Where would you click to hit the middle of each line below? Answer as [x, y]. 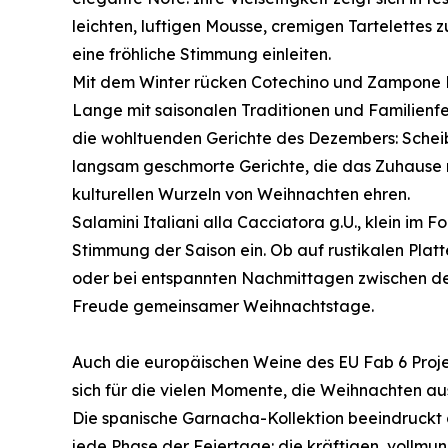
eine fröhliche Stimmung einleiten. [201, 54]
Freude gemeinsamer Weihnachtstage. [223, 306]
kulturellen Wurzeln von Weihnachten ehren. [241, 194]
